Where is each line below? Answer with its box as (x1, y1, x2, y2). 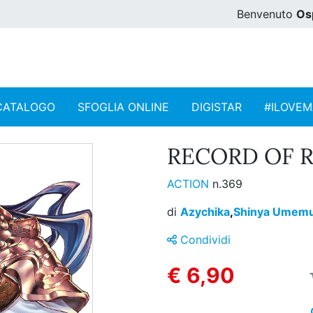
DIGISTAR (191, 100, 242, 115)
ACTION (167, 177, 212, 191)
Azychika (180, 205, 230, 219)
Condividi (177, 233, 231, 247)
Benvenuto (237, 7, 296, 21)
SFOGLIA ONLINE (78, 100, 169, 115)
